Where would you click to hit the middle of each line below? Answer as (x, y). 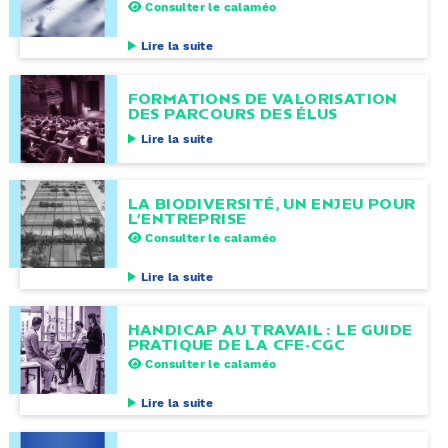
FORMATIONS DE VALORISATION (262, 98)
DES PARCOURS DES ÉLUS (232, 113)
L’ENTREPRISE (187, 218)
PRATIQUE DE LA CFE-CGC (236, 344)
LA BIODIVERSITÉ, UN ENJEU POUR (271, 203)
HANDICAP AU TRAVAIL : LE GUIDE (270, 329)
